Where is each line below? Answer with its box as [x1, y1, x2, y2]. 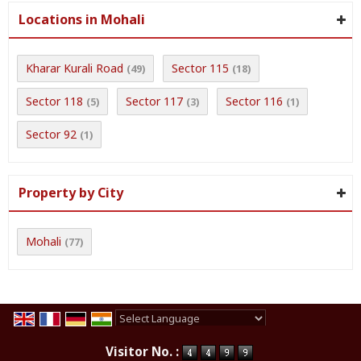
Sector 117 [126, 93, 183, 109]
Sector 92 [26, 127, 77, 142]
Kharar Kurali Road [26, 60, 123, 76]
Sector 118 [26, 93, 83, 109]
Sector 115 [172, 60, 229, 76]
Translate [217, 328, 266, 343]
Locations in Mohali [19, 10, 145, 28]
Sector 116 [226, 93, 283, 109]
